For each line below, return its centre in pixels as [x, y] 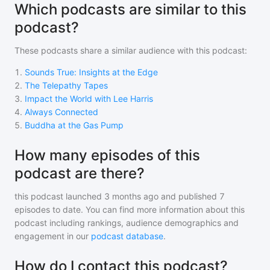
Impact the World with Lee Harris [89, 99]
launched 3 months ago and [120, 196]
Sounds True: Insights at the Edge [91, 72]
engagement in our [53, 236]
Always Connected [61, 112]
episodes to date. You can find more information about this [130, 209]
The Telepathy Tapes [66, 85]
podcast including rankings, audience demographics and [127, 223]
